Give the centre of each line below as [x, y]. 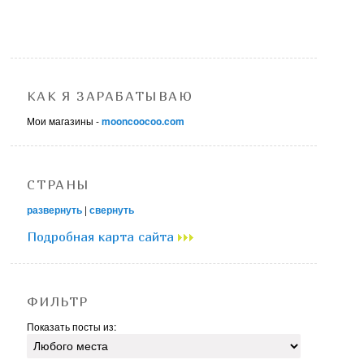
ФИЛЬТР [58, 301]
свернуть [112, 209]
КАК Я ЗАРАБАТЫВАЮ [110, 96]
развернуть [55, 209]
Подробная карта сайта [103, 236]
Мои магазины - [65, 121]
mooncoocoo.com [143, 121]
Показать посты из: [72, 326]
